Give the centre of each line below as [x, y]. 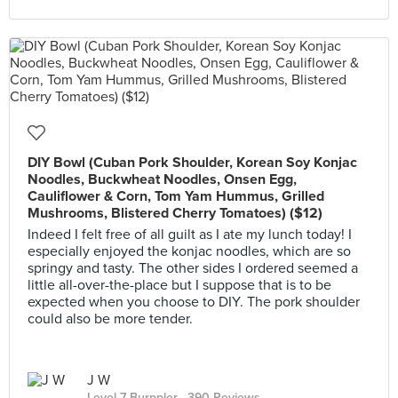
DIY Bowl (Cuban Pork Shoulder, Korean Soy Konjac [192, 163]
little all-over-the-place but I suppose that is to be [179, 285]
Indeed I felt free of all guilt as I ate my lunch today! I [190, 235]
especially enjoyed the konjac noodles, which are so [189, 251]
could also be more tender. [110, 319]
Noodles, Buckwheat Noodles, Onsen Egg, [162, 179]
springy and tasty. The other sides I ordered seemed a [193, 268]
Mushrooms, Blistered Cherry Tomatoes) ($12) [175, 213]
